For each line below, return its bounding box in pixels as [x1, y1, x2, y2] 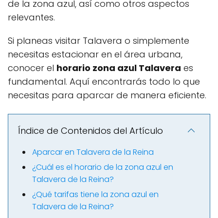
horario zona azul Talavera [56, 62, 181, 74]
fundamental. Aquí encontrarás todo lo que [8, 75, 200, 88]
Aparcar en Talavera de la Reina [32, 146, 154, 158]
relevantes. [8, 11, 55, 23]
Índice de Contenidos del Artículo [18, 125, 163, 137]
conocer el [8, 62, 56, 74]
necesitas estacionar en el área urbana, [8, 48, 182, 60]
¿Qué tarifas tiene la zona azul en [32, 189, 159, 200]
